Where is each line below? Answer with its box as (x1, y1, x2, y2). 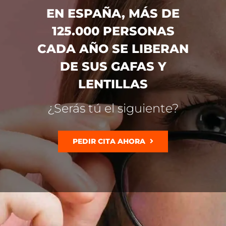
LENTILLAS (78, 76, 148, 91)
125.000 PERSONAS (51, 23, 175, 38)
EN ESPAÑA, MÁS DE (46, 6, 180, 21)
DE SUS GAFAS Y (60, 59, 166, 74)
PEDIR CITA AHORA (72, 136, 145, 146)
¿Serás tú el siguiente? (47, 100, 179, 116)
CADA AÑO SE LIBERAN (37, 41, 189, 56)
